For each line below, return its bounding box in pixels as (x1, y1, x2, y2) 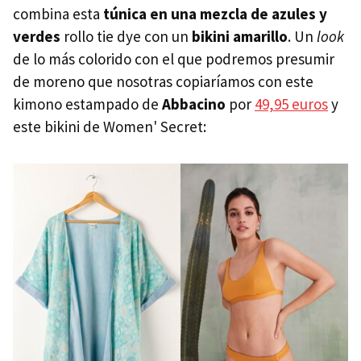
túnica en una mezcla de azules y (103, 4, 327, 24)
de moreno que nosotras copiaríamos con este (13, 72, 313, 92)
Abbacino (162, 94, 226, 114)
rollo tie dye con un (60, 27, 192, 47)
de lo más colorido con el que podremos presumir (13, 49, 334, 69)
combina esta (13, 4, 103, 24)
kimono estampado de (13, 94, 162, 114)
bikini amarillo (192, 27, 288, 47)
